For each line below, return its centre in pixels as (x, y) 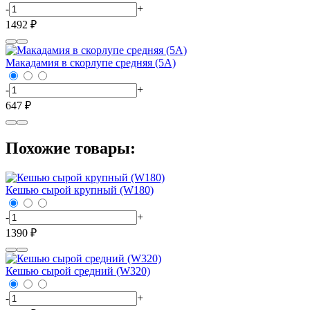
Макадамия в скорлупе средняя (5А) (91, 63)
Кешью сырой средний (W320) (78, 271)
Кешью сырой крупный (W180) (80, 190)
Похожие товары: (71, 148)
